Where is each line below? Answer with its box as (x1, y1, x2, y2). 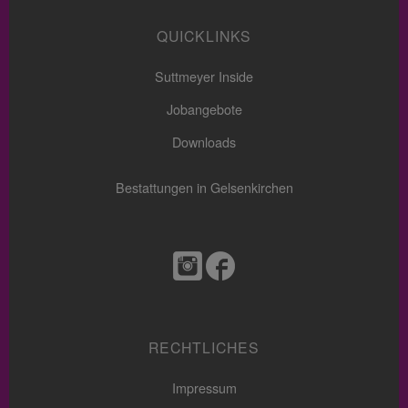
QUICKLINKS (157, 26, 251, 47)
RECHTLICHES (148, 338, 260, 359)
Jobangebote (166, 100, 242, 118)
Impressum (171, 379, 237, 397)
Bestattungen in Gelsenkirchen (115, 178, 293, 197)
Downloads (172, 133, 236, 151)
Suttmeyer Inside (155, 67, 253, 86)
